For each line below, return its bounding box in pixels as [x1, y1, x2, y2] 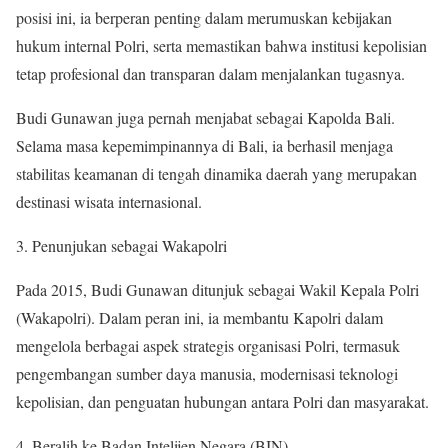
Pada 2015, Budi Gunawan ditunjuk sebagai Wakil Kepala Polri [16, 279, 419, 301]
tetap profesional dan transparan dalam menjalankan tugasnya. [16, 63, 405, 85]
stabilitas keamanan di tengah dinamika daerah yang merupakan [16, 163, 417, 185]
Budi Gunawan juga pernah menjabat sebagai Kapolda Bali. [16, 107, 395, 129]
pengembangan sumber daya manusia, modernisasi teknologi [16, 363, 398, 385]
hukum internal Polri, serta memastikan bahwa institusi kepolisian [16, 35, 427, 57]
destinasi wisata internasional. [16, 191, 202, 213]
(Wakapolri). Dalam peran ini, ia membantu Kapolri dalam [16, 307, 383, 329]
